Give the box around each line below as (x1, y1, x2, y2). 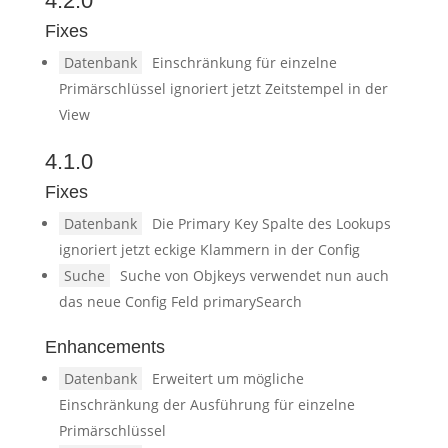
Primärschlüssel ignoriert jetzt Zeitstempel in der (58, 79, 388, 98)
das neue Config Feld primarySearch (58, 292, 302, 311)
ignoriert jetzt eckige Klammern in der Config (58, 240, 360, 259)
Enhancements (44, 337, 165, 357)
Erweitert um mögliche (151, 369, 304, 388)
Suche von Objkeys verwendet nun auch (119, 266, 389, 285)
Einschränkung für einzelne (151, 53, 337, 72)
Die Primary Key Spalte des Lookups (151, 214, 391, 233)
